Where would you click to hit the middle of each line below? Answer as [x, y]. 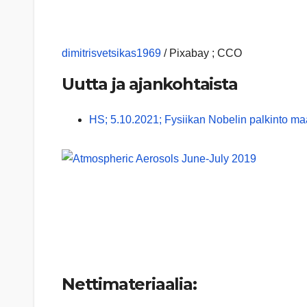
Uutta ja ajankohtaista [150, 84]
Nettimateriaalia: [129, 284]
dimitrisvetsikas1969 [111, 53]
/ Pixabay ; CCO [201, 53]
